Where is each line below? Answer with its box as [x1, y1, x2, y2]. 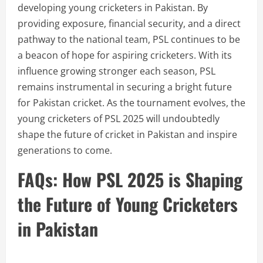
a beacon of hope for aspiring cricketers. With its [18, 49, 232, 62]
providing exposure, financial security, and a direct [18, 17, 241, 30]
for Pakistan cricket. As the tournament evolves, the [18, 96, 245, 109]
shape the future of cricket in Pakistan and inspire [18, 128, 237, 141]
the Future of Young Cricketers [18, 191, 238, 217]
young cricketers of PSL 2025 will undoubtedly [18, 112, 220, 125]
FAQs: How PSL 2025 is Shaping [18, 166, 242, 193]
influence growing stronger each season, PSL [18, 65, 215, 77]
